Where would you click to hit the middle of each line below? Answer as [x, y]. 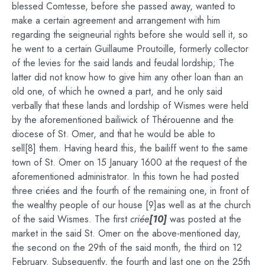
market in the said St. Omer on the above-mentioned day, [126, 233]
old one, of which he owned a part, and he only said [117, 91]
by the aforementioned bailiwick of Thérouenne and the [123, 119]
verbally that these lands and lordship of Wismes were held [130, 105]
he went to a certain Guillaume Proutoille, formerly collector [130, 49]
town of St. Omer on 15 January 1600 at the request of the [130, 162]
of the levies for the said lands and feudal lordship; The [123, 63]
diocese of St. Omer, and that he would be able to [114, 134]
